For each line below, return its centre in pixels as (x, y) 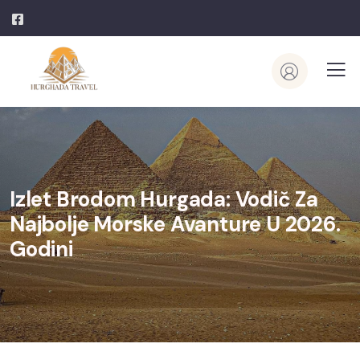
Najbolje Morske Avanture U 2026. (175, 225)
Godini (41, 250)
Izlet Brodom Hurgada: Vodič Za (164, 200)
